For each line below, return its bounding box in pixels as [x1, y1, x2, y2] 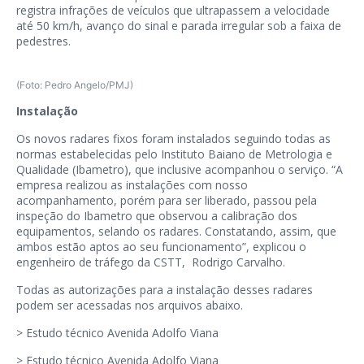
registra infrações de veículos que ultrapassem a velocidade [16, 2, 330, 19]
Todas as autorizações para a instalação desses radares [16, 282, 313, 298]
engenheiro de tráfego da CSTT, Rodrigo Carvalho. [16, 254, 285, 271]
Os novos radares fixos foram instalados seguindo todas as [16, 131, 331, 147]
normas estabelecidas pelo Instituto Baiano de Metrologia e [16, 146, 332, 162]
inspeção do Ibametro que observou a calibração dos [16, 208, 297, 224]
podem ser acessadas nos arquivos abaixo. [16, 297, 243, 314]
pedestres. [16, 33, 71, 50]
